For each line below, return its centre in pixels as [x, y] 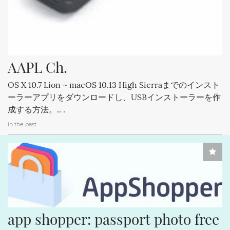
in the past [22, 124]
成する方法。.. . [36, 109]
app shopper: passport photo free [113, 219]
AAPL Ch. [37, 67]
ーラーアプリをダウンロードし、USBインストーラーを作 [114, 97]
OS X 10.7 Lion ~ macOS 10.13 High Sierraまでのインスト [114, 85]
